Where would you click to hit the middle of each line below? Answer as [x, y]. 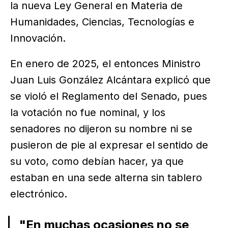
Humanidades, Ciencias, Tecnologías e [102, 22]
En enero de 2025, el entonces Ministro [105, 64]
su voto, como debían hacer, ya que [97, 162]
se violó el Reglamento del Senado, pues [109, 96]
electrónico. [39, 194]
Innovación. [38, 38]
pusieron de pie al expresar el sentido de [109, 145]
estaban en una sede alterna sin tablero [106, 178]
